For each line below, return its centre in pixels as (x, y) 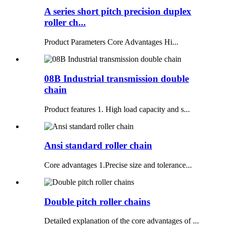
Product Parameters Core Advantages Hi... (111, 42)
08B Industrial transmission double (117, 78)
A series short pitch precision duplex (118, 12)
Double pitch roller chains (97, 201)
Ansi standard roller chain (98, 146)
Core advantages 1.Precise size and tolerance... (118, 165)
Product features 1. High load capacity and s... (117, 109)
